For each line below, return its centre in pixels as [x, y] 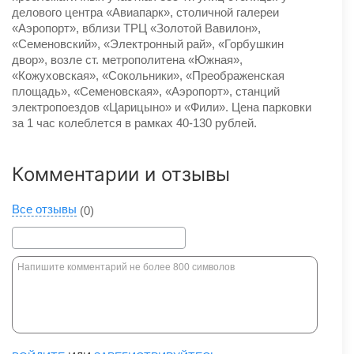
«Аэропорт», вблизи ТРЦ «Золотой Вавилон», [136, 28]
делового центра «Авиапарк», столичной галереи [145, 12]
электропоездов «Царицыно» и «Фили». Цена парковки [162, 107]
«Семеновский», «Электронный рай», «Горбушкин [148, 43]
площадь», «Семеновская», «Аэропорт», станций [146, 91]
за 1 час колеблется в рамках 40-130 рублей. [134, 122]
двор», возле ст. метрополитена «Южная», [127, 59]
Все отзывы [44, 209]
